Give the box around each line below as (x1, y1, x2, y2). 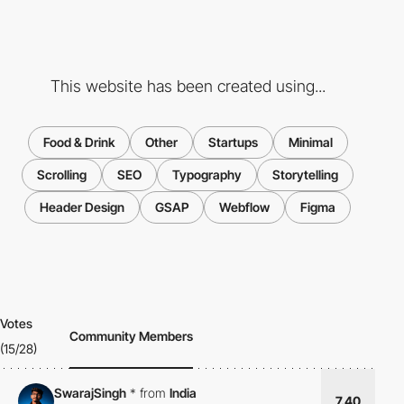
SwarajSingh (54, 384, 126, 400)
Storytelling (272, 167, 338, 183)
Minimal (288, 134, 333, 151)
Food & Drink (42, 134, 115, 151)
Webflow (219, 199, 270, 216)
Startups (207, 134, 258, 151)
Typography (172, 167, 242, 183)
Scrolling (37, 167, 87, 183)
